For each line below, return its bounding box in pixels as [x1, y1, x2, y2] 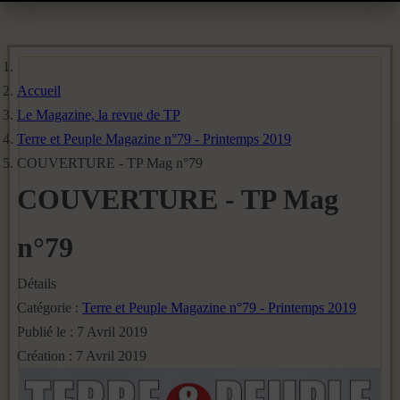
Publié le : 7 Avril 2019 [17, 324, 147, 339]
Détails [17, 276, 56, 291]
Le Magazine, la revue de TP [17, 107, 180, 122]
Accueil [17, 83, 61, 98]
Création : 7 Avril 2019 [17, 348, 146, 363]
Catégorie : [17, 300, 82, 315]
